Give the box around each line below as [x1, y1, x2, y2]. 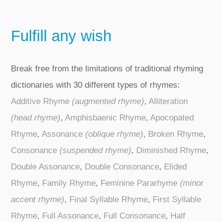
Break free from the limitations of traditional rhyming [11, 63, 204, 73]
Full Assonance [42, 211, 99, 221]
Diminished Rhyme [136, 145, 207, 155]
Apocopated [150, 112, 194, 122]
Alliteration [149, 96, 188, 106]
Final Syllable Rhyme [69, 194, 148, 204]
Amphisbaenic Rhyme [65, 112, 146, 122]
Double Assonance [11, 162, 80, 171]
